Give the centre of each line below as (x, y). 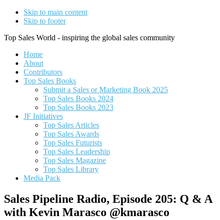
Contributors (43, 72)
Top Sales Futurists (73, 143)
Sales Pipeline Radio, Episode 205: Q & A (108, 199)
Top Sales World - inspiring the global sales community (89, 38)
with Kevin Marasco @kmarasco (87, 212)
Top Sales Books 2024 (78, 98)
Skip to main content (55, 12)
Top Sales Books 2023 (78, 107)
